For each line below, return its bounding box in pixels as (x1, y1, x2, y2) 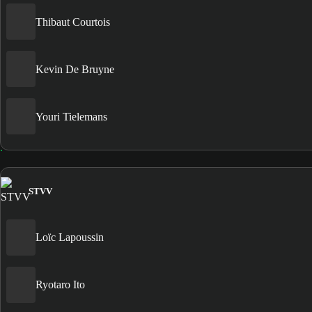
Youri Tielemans (36, 110, 107, 123)
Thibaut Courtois (36, 15, 110, 28)
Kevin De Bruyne (36, 63, 114, 75)
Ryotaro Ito (36, 279, 85, 291)
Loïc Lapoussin (36, 231, 104, 244)
